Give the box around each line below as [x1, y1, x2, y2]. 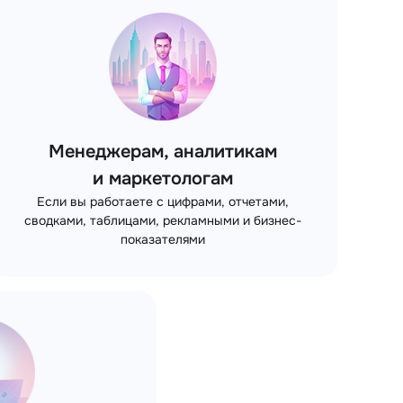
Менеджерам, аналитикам [49, 139, 277, 163]
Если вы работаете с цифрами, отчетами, [37, 193, 289, 210]
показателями [121, 230, 205, 247]
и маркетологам [93, 166, 233, 190]
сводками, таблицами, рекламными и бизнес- [24, 211, 301, 228]
